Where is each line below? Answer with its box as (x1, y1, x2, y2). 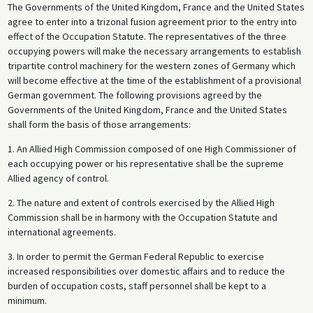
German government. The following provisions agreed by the (7, 89, 262, 102)
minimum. (7, 294, 47, 307)
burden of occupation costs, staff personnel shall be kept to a (7, 279, 266, 293)
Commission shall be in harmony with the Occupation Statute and (7, 211, 277, 224)
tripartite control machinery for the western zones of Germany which (7, 59, 296, 73)
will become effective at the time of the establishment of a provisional (7, 74, 301, 87)
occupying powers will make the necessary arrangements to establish (7, 45, 301, 58)
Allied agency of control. (7, 172, 109, 185)
